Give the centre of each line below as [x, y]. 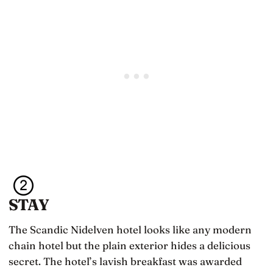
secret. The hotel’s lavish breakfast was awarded [125, 261]
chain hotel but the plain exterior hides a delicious [129, 246]
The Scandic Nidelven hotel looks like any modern [130, 230]
